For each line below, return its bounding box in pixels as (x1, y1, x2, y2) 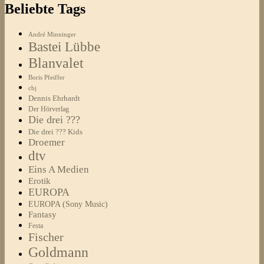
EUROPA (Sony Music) (28, 200, 108, 209)
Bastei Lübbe (28, 39, 100, 55)
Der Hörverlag (28, 105, 69, 114)
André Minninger (28, 31, 76, 38)
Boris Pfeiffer (28, 74, 65, 81)
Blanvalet (28, 55, 84, 71)
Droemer (28, 137, 65, 148)
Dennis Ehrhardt (28, 94, 80, 103)
